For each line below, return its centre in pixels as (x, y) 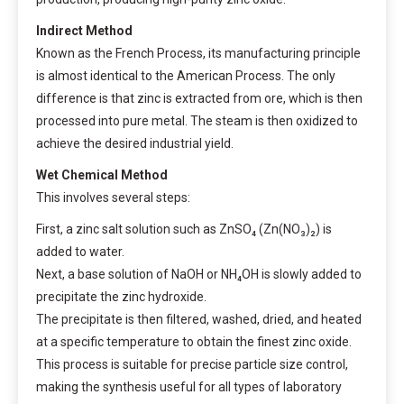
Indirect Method (84, 30)
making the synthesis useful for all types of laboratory (189, 386)
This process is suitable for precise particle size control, (192, 364)
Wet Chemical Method (102, 174)
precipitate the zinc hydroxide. (121, 296)
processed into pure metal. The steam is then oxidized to (197, 120)
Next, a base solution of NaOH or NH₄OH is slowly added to (199, 274)
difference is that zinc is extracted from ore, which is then (199, 98)
